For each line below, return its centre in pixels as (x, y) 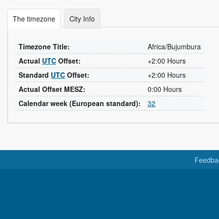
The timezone (34, 19)
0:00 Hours (165, 89)
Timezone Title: (44, 46)
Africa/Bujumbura (174, 46)
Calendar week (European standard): (80, 103)
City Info (82, 19)
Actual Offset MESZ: (52, 89)
